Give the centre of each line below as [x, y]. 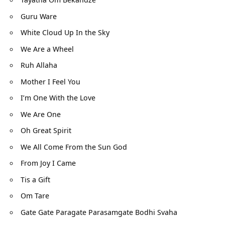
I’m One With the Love [58, 98]
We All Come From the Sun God [74, 146]
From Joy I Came [48, 163]
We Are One [41, 114]
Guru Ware [39, 16]
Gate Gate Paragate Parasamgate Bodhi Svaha [99, 212]
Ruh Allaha [39, 65]
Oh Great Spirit [46, 130]
